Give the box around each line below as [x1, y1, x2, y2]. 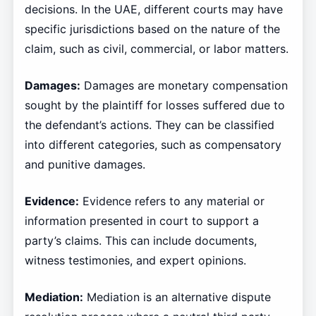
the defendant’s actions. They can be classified [24, 117, 274, 132]
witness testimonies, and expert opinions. [24, 253, 246, 267]
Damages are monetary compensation [80, 78, 288, 92]
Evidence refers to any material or [78, 193, 265, 208]
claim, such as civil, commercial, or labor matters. [24, 41, 288, 56]
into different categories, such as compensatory [24, 137, 281, 152]
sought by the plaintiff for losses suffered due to [24, 97, 285, 112]
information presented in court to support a [24, 213, 259, 228]
